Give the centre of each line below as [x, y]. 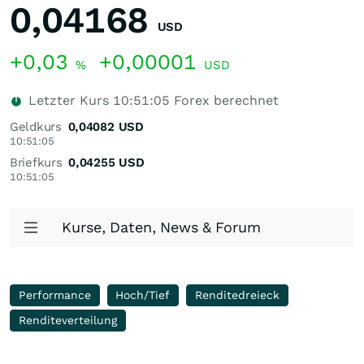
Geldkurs [36, 127]
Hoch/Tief [143, 295]
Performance [54, 295]
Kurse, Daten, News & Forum [161, 227]
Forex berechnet [224, 100]
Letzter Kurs [69, 100]
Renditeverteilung [67, 320]
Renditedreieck [237, 295]
